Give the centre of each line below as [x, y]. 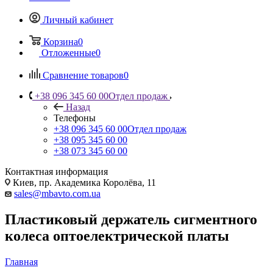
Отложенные [69, 52]
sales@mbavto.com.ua [57, 193]
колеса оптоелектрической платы [117, 236]
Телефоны [75, 118]
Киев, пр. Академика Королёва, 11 [83, 182]
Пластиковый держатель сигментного [131, 219]
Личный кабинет [78, 19]
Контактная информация [56, 171]
